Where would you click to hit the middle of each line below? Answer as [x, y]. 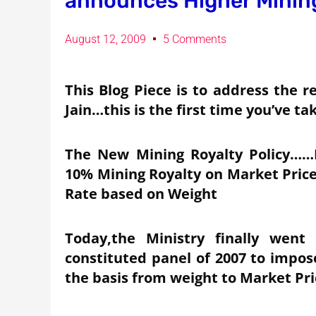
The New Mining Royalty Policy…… [189, 154]
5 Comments [195, 39]
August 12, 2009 [105, 39]
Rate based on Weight [141, 193]
